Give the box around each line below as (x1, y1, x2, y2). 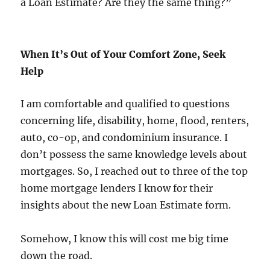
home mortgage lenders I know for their (20, 182, 213, 195)
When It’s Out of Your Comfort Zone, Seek (20, 48, 226, 61)
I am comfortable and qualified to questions (20, 98, 230, 110)
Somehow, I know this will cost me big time (20, 233, 229, 245)
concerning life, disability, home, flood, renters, (20, 115, 250, 127)
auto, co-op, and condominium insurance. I (20, 131, 228, 144)
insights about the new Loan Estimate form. (20, 199, 231, 212)
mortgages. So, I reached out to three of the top (20, 165, 248, 178)
